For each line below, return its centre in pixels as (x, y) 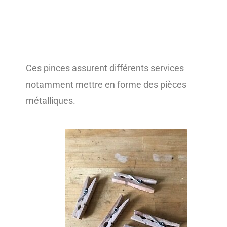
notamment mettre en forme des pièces (106, 85)
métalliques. (50, 101)
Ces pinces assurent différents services (105, 68)
